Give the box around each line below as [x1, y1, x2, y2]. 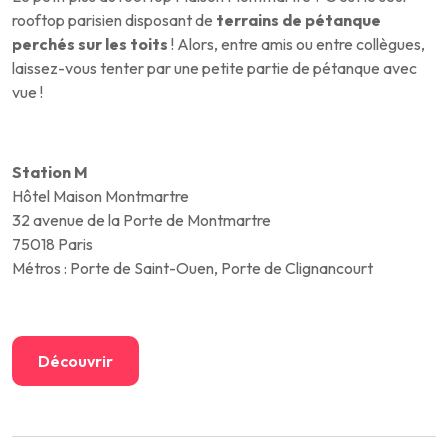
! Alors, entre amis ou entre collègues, [168, 33, 425, 54]
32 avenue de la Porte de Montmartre [12, 209, 271, 230]
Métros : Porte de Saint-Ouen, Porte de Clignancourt [12, 257, 373, 278]
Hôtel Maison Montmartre [12, 185, 189, 206]
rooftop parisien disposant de [12, 9, 216, 30]
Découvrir [38, 350, 113, 371]
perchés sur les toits [12, 33, 168, 54]
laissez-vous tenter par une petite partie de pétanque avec [12, 57, 417, 78]
